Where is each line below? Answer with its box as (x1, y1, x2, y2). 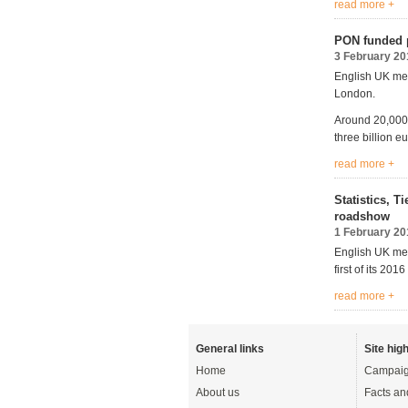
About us (196, 386, 240, 399)
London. (334, 87, 375, 100)
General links (196, 342, 264, 355)
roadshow (334, 209, 390, 223)
